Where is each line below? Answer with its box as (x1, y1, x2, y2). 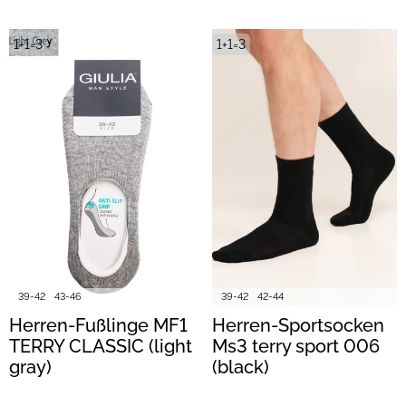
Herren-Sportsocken (212, 314, 384, 337)
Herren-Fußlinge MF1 (9, 314, 188, 337)
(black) (212, 356, 269, 379)
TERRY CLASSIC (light (9, 335, 192, 358)
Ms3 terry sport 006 (212, 335, 380, 358)
